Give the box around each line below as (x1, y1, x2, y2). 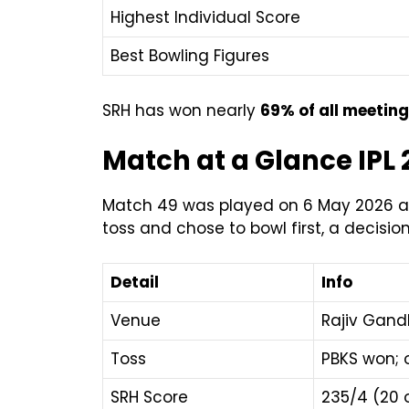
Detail (110, 270, 159, 293)
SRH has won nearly (102, 99, 260, 121)
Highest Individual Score (110, 6, 300, 29)
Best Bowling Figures (110, 45, 269, 68)
